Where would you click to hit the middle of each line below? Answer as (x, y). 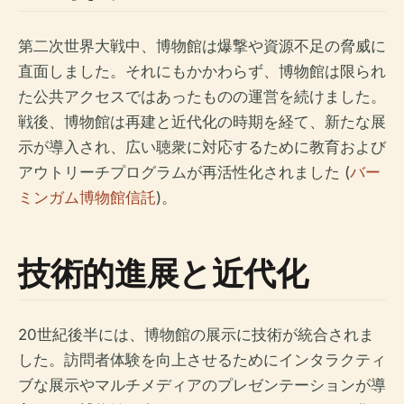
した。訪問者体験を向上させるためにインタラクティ (202, 360)
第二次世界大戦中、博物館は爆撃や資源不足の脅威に (202, 46)
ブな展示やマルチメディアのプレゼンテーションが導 (202, 385)
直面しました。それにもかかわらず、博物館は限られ (202, 71)
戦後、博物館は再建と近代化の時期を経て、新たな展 (202, 122)
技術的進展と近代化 (163, 273)
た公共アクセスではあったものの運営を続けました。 (202, 96)
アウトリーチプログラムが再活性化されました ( (184, 172)
